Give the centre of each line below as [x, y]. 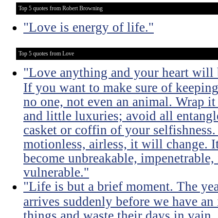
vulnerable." [56, 172]
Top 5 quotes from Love [46, 54]
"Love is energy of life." [89, 27]
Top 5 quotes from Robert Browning [61, 8]
